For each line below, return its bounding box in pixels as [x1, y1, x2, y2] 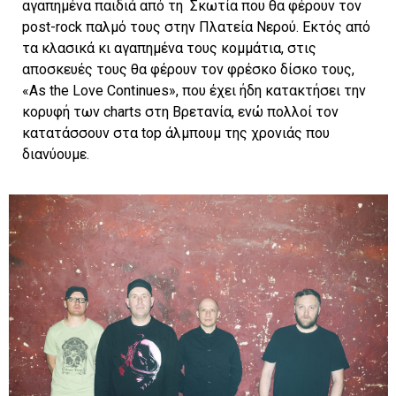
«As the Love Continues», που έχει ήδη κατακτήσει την [22, 82, 366, 100]
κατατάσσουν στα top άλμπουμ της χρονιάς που [22, 125, 330, 142]
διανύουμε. [22, 146, 89, 164]
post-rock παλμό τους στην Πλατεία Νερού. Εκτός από [22, 19, 370, 36]
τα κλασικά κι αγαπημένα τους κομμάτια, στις [22, 40, 316, 57]
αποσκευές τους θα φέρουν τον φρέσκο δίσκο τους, [22, 61, 354, 79]
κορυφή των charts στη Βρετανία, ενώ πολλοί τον [22, 103, 339, 121]
